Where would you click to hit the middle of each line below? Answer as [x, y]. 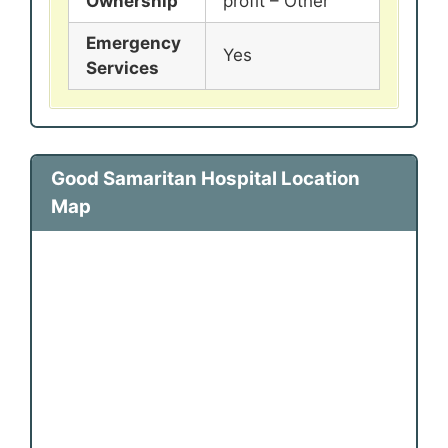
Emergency [133, 43]
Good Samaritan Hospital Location [205, 179]
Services [122, 68]
